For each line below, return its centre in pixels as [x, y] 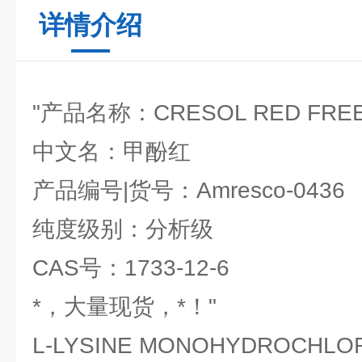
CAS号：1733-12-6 [131, 268]
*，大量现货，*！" [124, 307]
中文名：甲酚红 [112, 152]
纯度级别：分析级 [123, 229]
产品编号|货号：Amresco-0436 [189, 190]
